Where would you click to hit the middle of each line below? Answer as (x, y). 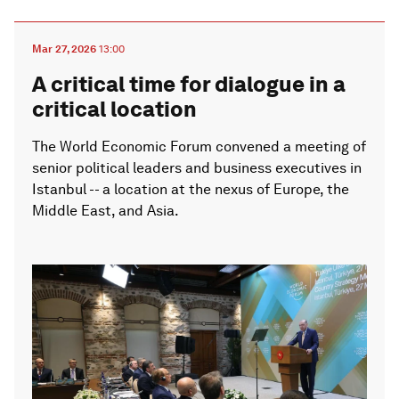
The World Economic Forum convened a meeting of (199, 146)
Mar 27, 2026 (64, 49)
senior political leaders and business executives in (197, 167)
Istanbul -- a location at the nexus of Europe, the (191, 189)
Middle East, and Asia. (106, 210)
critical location (114, 109)
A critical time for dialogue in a (189, 84)
